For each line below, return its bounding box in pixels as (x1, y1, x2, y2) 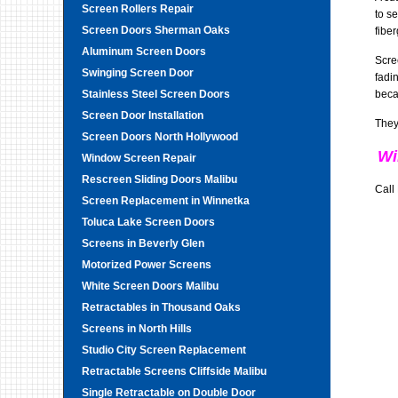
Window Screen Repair (82, 152, 196, 164)
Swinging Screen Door (82, 67, 194, 79)
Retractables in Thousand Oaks (82, 301, 241, 314)
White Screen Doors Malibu (82, 280, 219, 292)
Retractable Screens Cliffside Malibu (82, 365, 267, 378)
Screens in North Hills (82, 322, 192, 335)
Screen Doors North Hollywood (82, 131, 238, 143)
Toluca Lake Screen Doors (82, 216, 215, 228)
